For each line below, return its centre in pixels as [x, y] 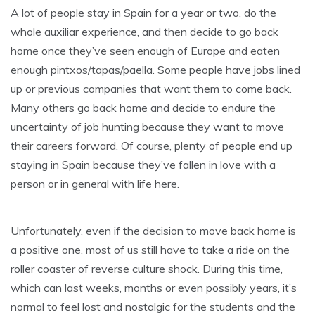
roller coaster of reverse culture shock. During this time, [147, 268]
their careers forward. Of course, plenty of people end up [152, 145]
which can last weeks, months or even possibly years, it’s [154, 287]
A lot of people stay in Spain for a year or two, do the [143, 12]
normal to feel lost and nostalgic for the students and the [153, 306]
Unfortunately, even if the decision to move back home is [153, 230]
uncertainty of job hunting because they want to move [147, 126]
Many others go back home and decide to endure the [143, 107]
